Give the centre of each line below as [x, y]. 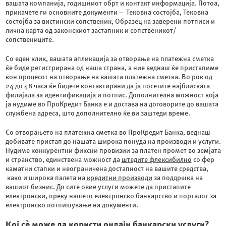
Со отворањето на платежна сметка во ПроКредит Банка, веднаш [108, 132]
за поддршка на [177, 178]
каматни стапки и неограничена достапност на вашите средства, [107, 169]
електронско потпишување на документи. [72, 205]
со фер [203, 160]
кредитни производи [119, 178]
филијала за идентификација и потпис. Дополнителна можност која [112, 95]
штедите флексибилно [156, 160]
